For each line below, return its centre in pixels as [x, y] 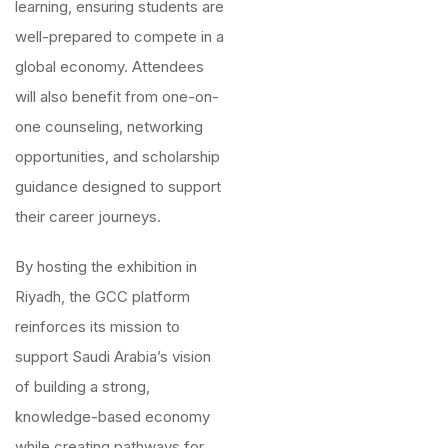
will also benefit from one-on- [117, 96]
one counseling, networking [109, 126]
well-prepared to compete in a [119, 36]
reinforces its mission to [97, 326]
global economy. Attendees [109, 66]
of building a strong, [82, 386]
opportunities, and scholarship [117, 156]
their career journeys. [88, 216]
